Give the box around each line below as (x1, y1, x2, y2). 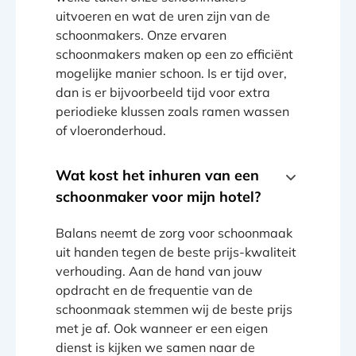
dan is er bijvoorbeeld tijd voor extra (56, 84, 270, 100)
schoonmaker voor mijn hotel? (56, 187, 261, 206)
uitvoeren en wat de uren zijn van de (56, 8, 270, 24)
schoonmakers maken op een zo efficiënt (56, 46, 293, 62)
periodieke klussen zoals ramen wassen (56, 103, 289, 119)
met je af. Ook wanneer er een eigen (56, 319, 268, 336)
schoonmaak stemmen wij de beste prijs (56, 300, 292, 317)
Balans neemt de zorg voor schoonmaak (56, 224, 292, 241)
